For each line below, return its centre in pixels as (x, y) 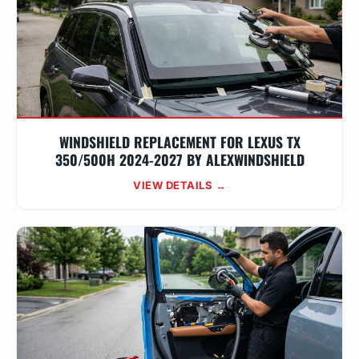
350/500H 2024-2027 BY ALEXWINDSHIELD (179, 159)
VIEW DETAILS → (179, 185)
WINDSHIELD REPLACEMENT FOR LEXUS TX (179, 142)
